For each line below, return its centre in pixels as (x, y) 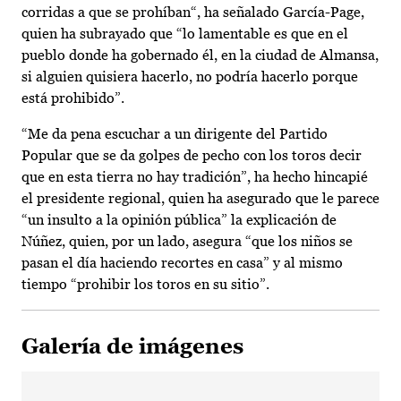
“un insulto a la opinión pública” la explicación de (179, 220)
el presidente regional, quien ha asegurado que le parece (200, 199)
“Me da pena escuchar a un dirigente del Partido (175, 134)
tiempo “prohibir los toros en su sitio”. (145, 285)
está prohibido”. (73, 98)
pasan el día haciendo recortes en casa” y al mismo (182, 263)
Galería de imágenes (132, 346)
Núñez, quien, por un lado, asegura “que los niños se (187, 242)
